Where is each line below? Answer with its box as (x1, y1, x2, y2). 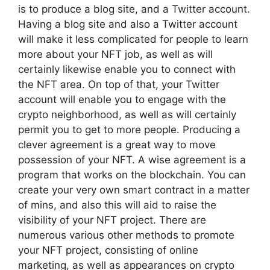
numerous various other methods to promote (18, 229, 234, 241)
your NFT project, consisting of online (18, 244, 198, 256)
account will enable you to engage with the (18, 93, 226, 105)
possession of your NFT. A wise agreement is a (18, 154, 246, 166)
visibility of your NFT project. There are (18, 214, 206, 226)
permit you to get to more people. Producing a (18, 124, 240, 136)
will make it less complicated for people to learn (18, 33, 248, 45)
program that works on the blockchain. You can (18, 169, 246, 181)
